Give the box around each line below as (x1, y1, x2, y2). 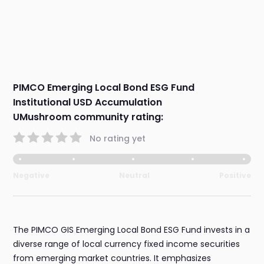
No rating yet (90, 132, 146, 144)
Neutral (119, 170, 150, 181)
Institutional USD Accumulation (13, 95, 163, 110)
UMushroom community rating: (13, 110, 164, 124)
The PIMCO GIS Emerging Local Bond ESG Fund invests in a (13, 224, 250, 236)
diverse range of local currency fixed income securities (13, 238, 240, 250)
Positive (219, 170, 251, 181)
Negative (13, 170, 50, 181)
